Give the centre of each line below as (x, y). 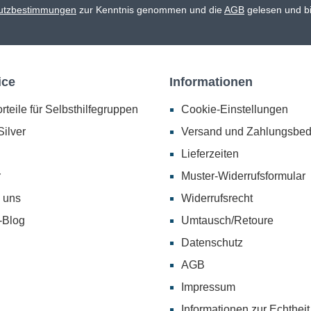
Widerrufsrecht (217, 199)
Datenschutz (212, 243)
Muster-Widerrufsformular (243, 176)
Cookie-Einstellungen (235, 110)
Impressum (208, 287)
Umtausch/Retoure (227, 221)
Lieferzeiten (210, 154)
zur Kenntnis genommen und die (150, 10)
